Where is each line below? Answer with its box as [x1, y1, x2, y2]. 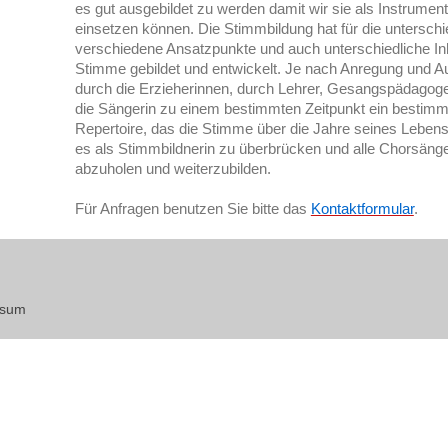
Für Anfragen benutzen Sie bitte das [74, 200, 311, 217]
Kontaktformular [310, 200, 414, 217]
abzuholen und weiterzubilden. [74, 160, 271, 177]
